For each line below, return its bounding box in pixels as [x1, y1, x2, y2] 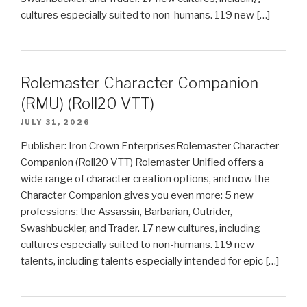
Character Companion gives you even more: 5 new [21, 189, 254, 202]
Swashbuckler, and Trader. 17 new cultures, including [21, 222, 260, 235]
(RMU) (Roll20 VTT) [21, 95, 154, 113]
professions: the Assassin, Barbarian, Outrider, [21, 206, 232, 219]
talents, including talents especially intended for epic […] [21, 255, 279, 268]
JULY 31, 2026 [21, 118, 90, 127]
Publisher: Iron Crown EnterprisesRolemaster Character [21, 140, 279, 153]
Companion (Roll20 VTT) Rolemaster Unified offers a [21, 156, 264, 169]
